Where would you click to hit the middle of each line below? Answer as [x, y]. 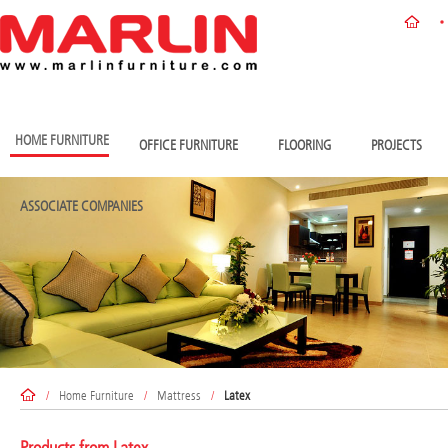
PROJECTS [396, 145]
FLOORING [304, 145]
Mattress [179, 395]
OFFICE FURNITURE [188, 145]
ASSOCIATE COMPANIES [81, 206]
